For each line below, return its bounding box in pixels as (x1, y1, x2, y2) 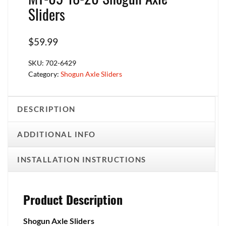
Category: (28, 70, 61, 78)
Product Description (23, 190, 123, 208)
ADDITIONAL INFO (17, 130, 96, 139)
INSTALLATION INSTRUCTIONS (17, 155, 146, 164)
